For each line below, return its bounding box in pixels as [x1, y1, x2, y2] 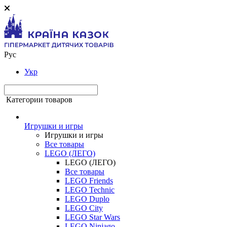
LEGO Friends [65, 176, 113, 185]
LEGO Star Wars [65, 213, 120, 221]
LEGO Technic [65, 185, 115, 194]
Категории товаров [6, 95, 72, 104]
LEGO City [65, 204, 103, 212]
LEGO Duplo [65, 195, 109, 203]
